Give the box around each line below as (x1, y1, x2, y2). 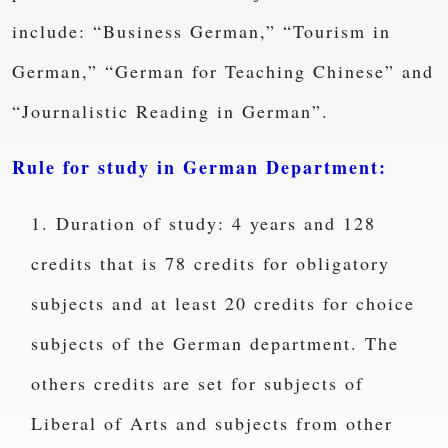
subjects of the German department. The (30, 331, 399, 356)
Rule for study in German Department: (12, 154, 387, 181)
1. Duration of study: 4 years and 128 (30, 211, 376, 236)
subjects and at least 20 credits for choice (30, 291, 415, 316)
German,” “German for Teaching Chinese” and (12, 59, 434, 84)
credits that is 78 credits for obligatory (30, 251, 390, 276)
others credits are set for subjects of (30, 371, 364, 396)
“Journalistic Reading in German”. (12, 99, 329, 124)
